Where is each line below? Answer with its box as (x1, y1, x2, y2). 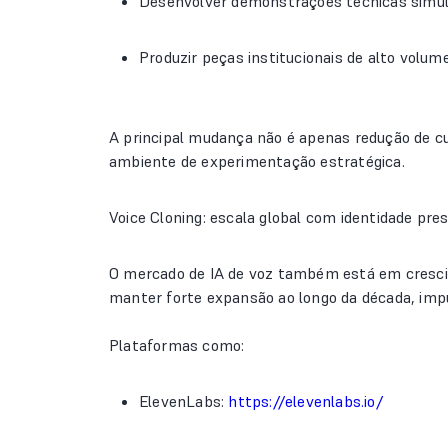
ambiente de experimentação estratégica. (109, 151, 405, 171)
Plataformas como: (109, 335, 245, 355)
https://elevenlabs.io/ (228, 391, 383, 411)
